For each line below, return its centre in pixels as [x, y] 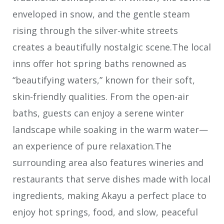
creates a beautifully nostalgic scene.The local [112, 47]
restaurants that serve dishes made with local [111, 179]
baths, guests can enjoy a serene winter [98, 113]
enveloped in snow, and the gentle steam [101, 14]
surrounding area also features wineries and [108, 162]
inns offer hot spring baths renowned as [99, 63]
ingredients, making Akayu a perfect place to [109, 195]
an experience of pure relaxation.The [92, 146]
